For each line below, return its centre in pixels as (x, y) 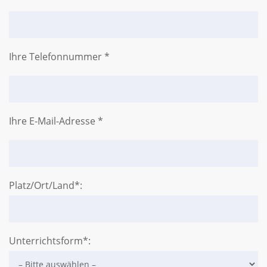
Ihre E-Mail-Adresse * (56, 121)
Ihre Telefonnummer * (59, 57)
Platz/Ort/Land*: (46, 185)
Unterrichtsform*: (50, 241)
